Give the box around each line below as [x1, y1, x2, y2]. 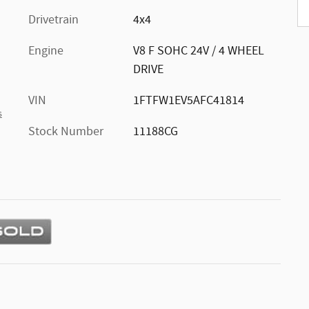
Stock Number [28, 123, 103, 140]
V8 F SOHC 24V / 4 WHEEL [132, 43, 264, 59]
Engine [28, 43, 63, 59]
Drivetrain [28, 12, 79, 28]
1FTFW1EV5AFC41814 [132, 92, 244, 109]
